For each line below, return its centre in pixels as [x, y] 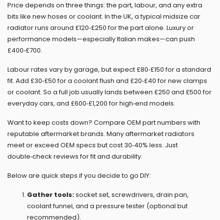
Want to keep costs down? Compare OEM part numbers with [104, 123]
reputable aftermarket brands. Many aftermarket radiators [101, 134]
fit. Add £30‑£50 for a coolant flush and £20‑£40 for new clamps [107, 81]
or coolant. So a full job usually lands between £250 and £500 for [110, 92]
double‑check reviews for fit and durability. [75, 156]
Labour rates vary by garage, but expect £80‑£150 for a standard [109, 69]
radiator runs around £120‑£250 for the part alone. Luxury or [101, 28]
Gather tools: [51, 195]
